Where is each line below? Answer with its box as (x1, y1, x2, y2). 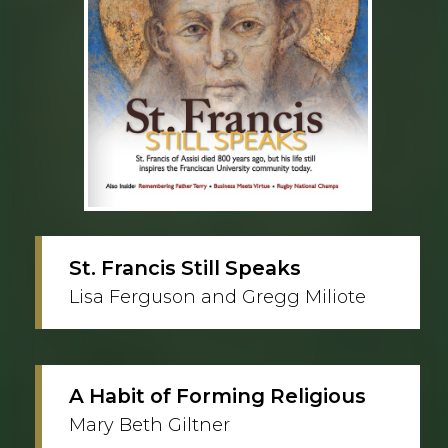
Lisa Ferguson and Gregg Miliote (69, 285, 366, 308)
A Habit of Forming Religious (69, 384, 366, 409)
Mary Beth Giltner (69, 414, 230, 437)
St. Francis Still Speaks (69, 255, 301, 280)
